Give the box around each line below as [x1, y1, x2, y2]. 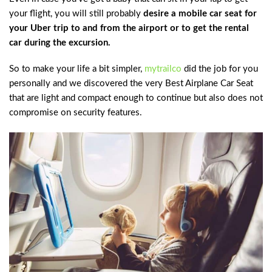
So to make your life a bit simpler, [9, 64, 144, 74]
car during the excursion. [9, 38, 110, 47]
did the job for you [182, 64, 258, 74]
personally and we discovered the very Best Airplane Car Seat [9, 79, 253, 89]
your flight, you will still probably [9, 8, 143, 18]
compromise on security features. [9, 108, 142, 118]
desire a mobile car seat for [143, 8, 257, 18]
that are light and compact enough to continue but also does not [9, 93, 263, 103]
